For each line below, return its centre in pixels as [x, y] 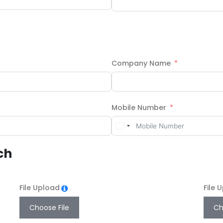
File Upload [40, 188]
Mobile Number [139, 108]
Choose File [50, 208]
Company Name [141, 63]
